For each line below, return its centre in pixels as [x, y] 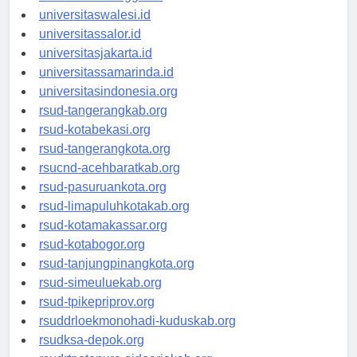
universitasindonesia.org [108, 106]
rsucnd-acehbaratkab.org [110, 182]
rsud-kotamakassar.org [103, 240]
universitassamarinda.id [106, 87]
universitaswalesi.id [95, 29]
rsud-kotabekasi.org [95, 144]
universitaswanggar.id [101, 10]
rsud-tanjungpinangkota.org [117, 278]
